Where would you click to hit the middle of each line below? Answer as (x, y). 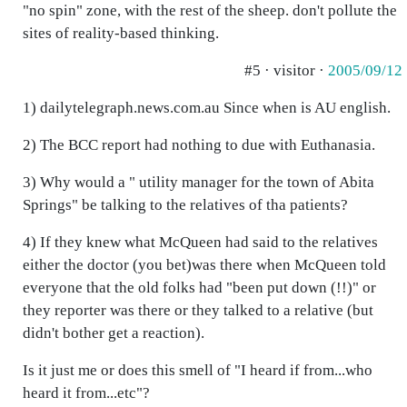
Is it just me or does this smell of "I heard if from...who (198, 370)
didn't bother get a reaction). (114, 333)
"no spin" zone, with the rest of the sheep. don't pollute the (210, 10)
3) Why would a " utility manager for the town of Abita (199, 182)
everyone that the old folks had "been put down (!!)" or (199, 288)
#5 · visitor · (286, 70)
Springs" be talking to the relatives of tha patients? (185, 205)
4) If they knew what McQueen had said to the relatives (200, 242)
